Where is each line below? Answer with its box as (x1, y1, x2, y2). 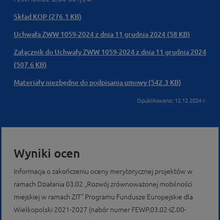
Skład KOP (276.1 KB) (14, 13, 82, 21)
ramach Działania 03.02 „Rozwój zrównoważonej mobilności (14, 180, 192, 188)
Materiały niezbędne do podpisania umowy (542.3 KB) (14, 79, 181, 86)
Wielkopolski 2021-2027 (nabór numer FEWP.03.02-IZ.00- (14, 206, 186, 214)
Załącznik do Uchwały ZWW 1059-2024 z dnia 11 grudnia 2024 (14, 48, 206, 56)
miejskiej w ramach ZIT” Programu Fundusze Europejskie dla (14, 193, 193, 201)
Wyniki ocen (14, 147, 80, 160)
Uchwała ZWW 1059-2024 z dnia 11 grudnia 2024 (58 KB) (14, 30, 190, 38)
